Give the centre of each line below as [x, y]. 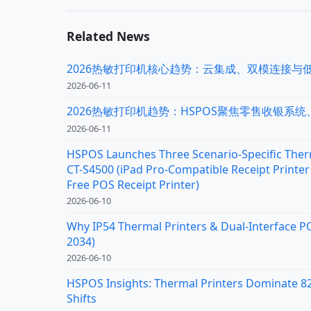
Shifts [82, 299]
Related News [108, 36]
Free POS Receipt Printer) [133, 184]
